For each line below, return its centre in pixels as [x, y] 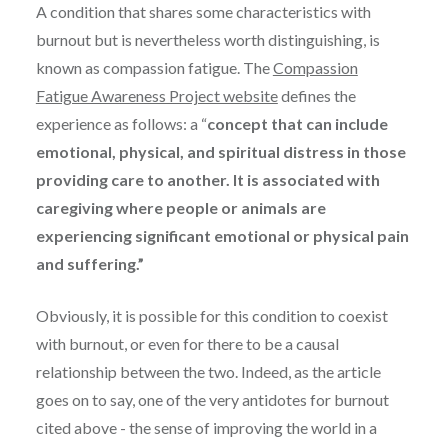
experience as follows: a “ [121, 123]
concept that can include [297, 123]
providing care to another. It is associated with [207, 179]
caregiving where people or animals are [180, 207]
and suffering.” [89, 263]
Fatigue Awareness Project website [156, 95]
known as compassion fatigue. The [154, 67]
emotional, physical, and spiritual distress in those [220, 151]
